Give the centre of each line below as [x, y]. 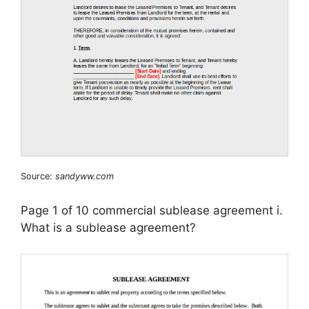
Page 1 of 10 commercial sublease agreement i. [152, 210]
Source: [38, 177]
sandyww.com [84, 177]
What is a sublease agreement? [108, 227]
